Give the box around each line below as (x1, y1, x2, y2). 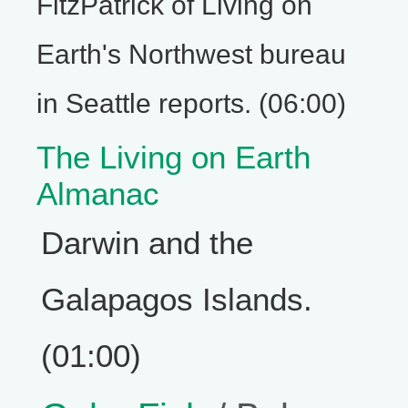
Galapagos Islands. (41, 281, 312, 317)
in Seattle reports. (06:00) (36, 87, 346, 118)
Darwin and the (41, 225, 253, 260)
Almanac (36, 176, 159, 211)
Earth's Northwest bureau (36, 38, 346, 69)
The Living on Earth (36, 139, 311, 175)
